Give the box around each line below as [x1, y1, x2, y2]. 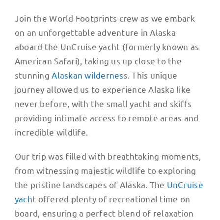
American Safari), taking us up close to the [14, 55, 182, 66]
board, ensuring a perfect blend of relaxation [14, 207, 194, 218]
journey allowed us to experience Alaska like [14, 83, 191, 94]
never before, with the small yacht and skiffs [14, 98, 192, 109]
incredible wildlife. [14, 126, 88, 137]
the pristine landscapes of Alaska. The [14, 179, 167, 190]
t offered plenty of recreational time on [32, 193, 191, 204]
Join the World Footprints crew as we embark [14, 12, 195, 23]
